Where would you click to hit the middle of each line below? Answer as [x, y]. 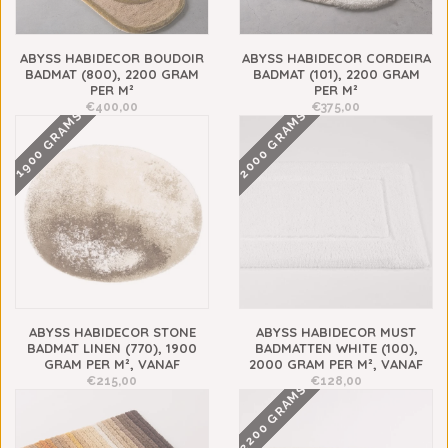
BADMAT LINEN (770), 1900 [112, 348]
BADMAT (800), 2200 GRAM [112, 74]
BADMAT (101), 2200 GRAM [336, 74]
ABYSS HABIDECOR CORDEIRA [336, 58]
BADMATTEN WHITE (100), [336, 348]
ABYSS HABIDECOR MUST [336, 332]
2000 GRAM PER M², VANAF [336, 364]
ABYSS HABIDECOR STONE [112, 332]
